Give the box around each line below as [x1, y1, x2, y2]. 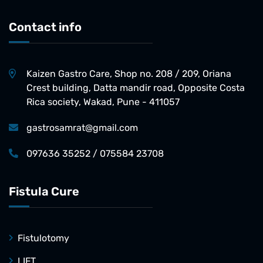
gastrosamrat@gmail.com [26, 122, 138, 134]
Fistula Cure [9, 184, 79, 199]
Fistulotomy [18, 232, 69, 244]
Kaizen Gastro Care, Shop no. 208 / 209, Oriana [26, 68, 231, 80]
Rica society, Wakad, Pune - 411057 [26, 96, 180, 108]
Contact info [9, 20, 82, 35]
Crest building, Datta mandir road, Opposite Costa [26, 82, 245, 94]
